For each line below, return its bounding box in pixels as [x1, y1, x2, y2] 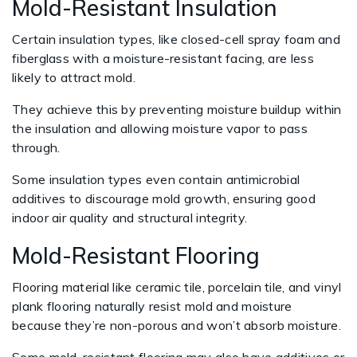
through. [12, 139, 61, 155]
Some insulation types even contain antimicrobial [12, 171, 300, 187]
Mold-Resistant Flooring [12, 241, 260, 269]
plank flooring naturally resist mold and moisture [12, 298, 292, 314]
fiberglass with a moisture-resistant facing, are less [12, 50, 314, 66]
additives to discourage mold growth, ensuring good [12, 190, 316, 206]
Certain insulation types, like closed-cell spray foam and [12, 31, 341, 47]
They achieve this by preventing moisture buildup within [12, 101, 342, 117]
